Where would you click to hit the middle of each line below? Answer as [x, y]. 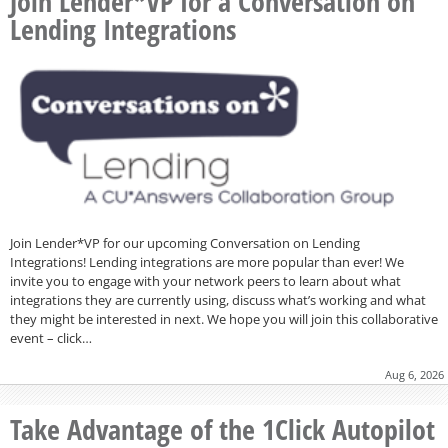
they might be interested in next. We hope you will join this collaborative [224, 318]
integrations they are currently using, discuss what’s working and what [218, 299]
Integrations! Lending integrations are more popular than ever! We [207, 261]
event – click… [51, 337]
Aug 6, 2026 [414, 374]
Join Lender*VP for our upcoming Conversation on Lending [185, 242]
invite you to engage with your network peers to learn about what [205, 280]
